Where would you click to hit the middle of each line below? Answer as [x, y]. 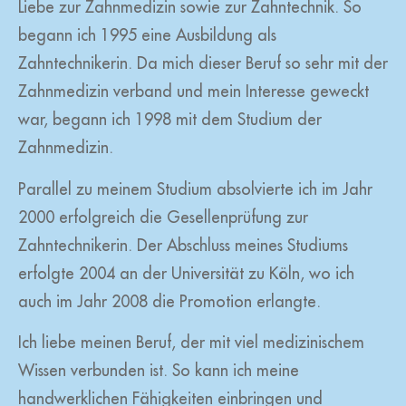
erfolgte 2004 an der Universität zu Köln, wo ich [186, 273]
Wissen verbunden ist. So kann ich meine [159, 371]
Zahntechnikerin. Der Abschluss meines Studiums [183, 245]
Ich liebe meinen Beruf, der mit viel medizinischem [191, 343]
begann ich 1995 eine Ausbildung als [147, 36]
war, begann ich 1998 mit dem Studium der [170, 120]
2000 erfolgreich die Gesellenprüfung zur [163, 217]
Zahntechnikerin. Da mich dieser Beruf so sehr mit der [203, 64]
